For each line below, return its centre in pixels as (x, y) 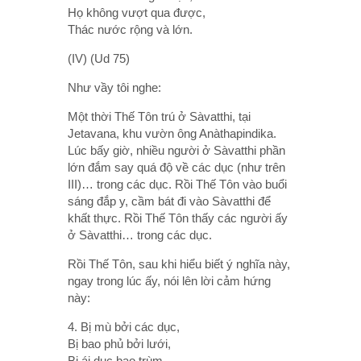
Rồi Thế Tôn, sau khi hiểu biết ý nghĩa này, (179, 263)
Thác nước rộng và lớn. (130, 29)
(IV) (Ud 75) (99, 58)
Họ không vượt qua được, (137, 12)
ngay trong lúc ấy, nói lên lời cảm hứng (169, 280)
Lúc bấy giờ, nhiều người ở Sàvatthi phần (176, 150)
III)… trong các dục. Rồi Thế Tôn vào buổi (177, 184)
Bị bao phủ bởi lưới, (119, 343)
